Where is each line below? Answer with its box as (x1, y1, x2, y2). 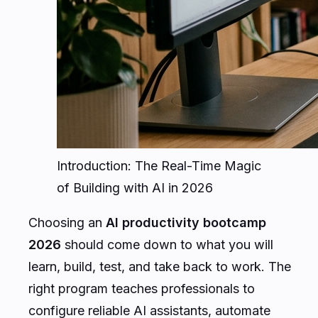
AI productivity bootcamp (106, 214, 266, 230)
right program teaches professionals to (28, 280, 255, 296)
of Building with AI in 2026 (57, 180, 213, 195)
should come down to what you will (61, 236, 273, 252)
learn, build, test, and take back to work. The (28, 258, 291, 274)
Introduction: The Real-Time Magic (57, 158, 261, 173)
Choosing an (28, 214, 106, 230)
